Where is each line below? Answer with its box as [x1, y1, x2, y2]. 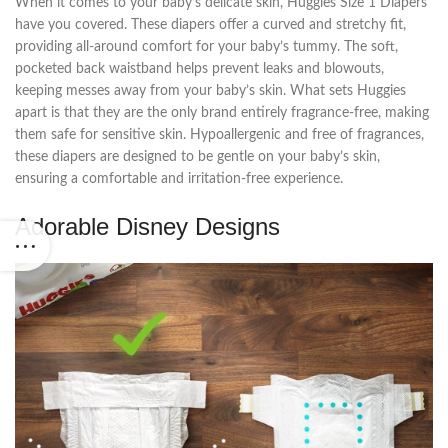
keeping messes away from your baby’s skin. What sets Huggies [15, 84, 406, 99]
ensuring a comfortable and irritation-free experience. [15, 172, 343, 187]
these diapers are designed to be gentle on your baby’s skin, [15, 150, 380, 165]
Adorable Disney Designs [15, 213, 280, 241]
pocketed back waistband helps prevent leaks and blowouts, [15, 62, 384, 77]
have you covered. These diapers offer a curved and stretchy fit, [15, 18, 406, 33]
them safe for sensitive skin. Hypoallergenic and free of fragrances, [15, 128, 424, 143]
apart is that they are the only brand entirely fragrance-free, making [15, 106, 429, 121]
